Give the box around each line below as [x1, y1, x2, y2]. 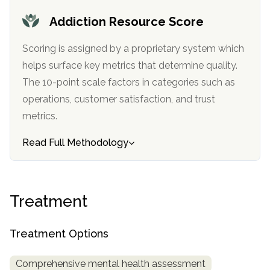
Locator [18, 52, 52, 63]
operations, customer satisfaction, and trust [22, 93, 119, 105]
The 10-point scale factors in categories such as [22, 77, 235, 89]
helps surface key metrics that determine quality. [22, 60, 159, 72]
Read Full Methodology [22, 137, 128, 149]
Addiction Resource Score [49, 14, 204, 29]
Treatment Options [10, 227, 108, 240]
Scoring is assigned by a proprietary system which [22, 43, 244, 55]
